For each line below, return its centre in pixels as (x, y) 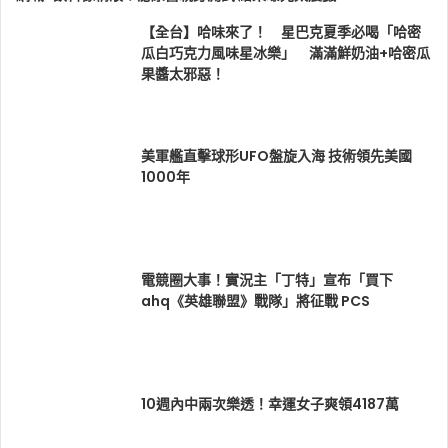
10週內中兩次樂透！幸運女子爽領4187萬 (270, 404)
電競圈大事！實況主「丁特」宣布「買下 (267, 280)
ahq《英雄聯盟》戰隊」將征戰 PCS (255, 301)
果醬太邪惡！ (183, 74)
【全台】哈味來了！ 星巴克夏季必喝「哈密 (281, 32)
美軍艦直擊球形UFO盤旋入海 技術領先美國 (276, 156)
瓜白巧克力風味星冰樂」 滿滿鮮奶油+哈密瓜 (285, 53)
